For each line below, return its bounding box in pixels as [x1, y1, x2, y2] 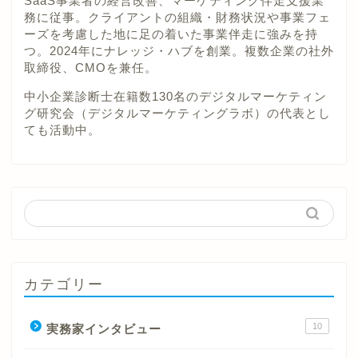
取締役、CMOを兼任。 [24, 61, 157, 75]
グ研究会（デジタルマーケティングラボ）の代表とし [24, 106, 331, 121]
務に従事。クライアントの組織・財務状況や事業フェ [24, 10, 331, 25]
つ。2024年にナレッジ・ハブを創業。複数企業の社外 [24, 44, 334, 58]
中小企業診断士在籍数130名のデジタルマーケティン [24, 89, 327, 104]
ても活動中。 [24, 123, 101, 137]
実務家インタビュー [46, 321, 161, 336]
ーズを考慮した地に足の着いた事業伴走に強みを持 [24, 27, 318, 42]
